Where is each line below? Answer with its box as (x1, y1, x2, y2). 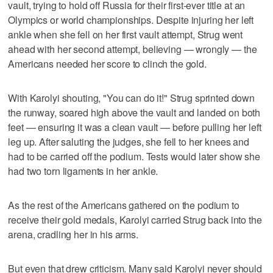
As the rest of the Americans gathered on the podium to (8, 197, 239, 212)
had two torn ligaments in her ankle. (8, 163, 158, 178)
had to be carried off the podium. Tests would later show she (8, 149, 260, 163)
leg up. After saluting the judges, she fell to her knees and (8, 134, 249, 149)
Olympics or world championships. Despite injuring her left (8, 12, 254, 27)
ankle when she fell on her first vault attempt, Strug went (8, 27, 243, 41)
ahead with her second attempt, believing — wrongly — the (8, 41, 257, 56)
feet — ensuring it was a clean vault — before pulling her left (8, 119, 261, 134)
